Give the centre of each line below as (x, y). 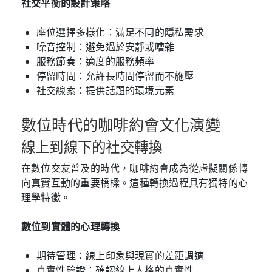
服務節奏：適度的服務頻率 (96, 61)
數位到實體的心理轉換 (71, 226)
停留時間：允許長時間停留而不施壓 (115, 76)
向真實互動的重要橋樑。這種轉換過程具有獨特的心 (135, 182)
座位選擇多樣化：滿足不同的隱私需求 (120, 32)
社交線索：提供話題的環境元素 (106, 90)
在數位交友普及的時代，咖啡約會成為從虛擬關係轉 (135, 168)
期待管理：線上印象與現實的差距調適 (120, 255)
